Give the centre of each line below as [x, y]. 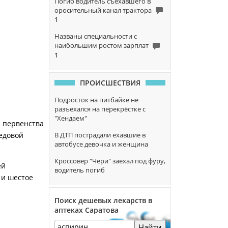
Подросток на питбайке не [96, 99]
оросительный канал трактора [103, 10]
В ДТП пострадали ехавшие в [100, 135]
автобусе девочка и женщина [101, 144]
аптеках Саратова [87, 210]
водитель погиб [80, 170]
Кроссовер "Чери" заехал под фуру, [110, 161]
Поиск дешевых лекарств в [103, 200]
